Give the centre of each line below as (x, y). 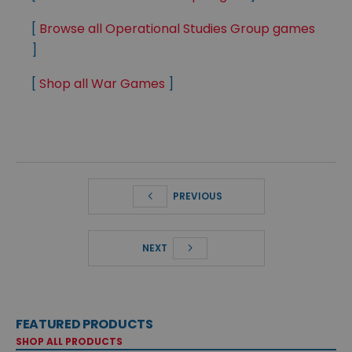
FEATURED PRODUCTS (84, 324)
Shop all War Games (102, 83)
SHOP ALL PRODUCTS (69, 341)
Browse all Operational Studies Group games (177, 28)
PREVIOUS (196, 196)
